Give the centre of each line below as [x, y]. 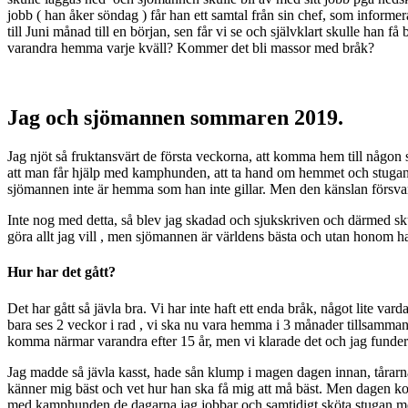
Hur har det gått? [61, 272]
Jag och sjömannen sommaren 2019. [175, 118]
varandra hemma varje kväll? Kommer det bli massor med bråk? [191, 48]
